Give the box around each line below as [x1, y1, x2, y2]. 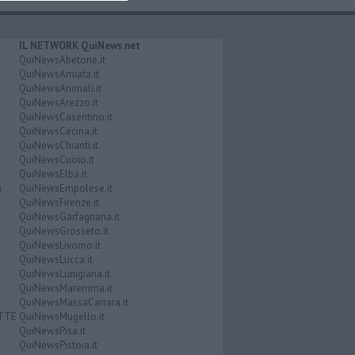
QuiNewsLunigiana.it [18, 267, 110, 281]
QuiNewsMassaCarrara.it [18, 296, 128, 310]
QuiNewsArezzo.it [18, 96, 98, 110]
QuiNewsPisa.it [18, 324, 86, 338]
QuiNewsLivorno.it [18, 239, 101, 253]
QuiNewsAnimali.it [18, 82, 101, 96]
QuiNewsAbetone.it [18, 53, 105, 67]
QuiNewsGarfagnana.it [18, 210, 120, 224]
